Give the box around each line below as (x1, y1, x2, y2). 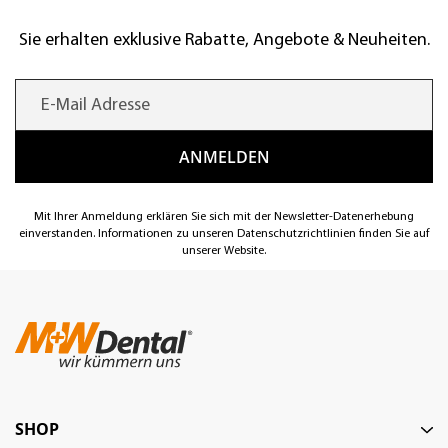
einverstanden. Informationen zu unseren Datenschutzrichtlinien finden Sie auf (19, 228, 429, 240)
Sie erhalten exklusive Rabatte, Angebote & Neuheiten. (18, 31, 430, 50)
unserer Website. (182, 245, 266, 257)
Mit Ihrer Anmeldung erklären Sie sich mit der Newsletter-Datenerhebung (34, 211, 414, 223)
